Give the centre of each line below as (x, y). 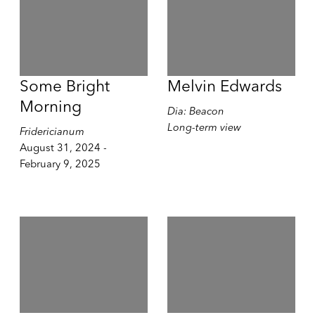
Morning (50, 106)
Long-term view (204, 127)
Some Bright (64, 85)
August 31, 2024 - (63, 147)
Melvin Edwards (224, 85)
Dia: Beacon (195, 111)
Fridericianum (52, 131)
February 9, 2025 (60, 163)
